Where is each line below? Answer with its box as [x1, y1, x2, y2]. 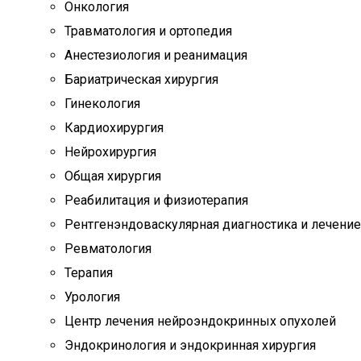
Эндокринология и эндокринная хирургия [64, 338, 316, 353]
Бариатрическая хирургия [64, 72, 218, 87]
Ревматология [64, 241, 151, 256]
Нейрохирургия [64, 144, 156, 160]
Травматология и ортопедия [64, 23, 232, 39]
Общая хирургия [64, 168, 161, 184]
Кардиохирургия [64, 120, 164, 135]
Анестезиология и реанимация [64, 48, 247, 63]
